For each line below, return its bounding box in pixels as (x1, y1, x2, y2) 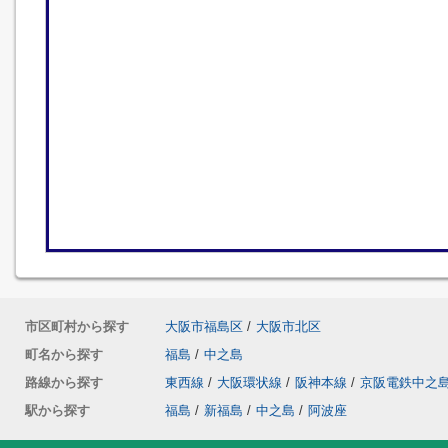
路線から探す (25, 375, 103, 390)
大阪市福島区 (165, 319, 243, 334)
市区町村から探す (25, 319, 129, 334)
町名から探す (25, 347, 103, 362)
